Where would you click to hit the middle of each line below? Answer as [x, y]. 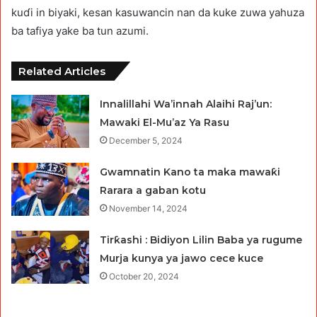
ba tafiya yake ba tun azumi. [80, 30]
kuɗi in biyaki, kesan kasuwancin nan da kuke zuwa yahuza [158, 12]
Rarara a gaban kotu [153, 190]
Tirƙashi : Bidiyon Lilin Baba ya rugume [201, 240]
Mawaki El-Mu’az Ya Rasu [165, 122]
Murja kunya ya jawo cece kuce [182, 258]
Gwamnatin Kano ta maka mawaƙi [190, 172]
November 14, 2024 [149, 208]
